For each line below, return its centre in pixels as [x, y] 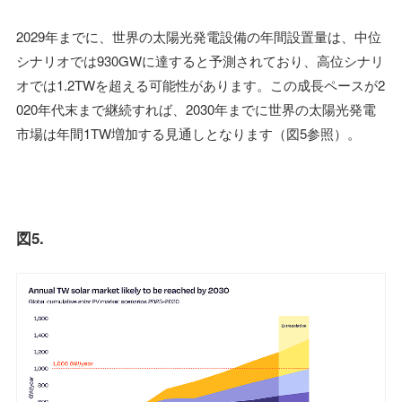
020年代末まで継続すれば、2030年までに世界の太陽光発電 [196, 109]
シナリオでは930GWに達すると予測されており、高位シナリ [200, 60]
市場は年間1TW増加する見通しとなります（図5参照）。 [188, 133]
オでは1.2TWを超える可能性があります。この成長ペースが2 [201, 84]
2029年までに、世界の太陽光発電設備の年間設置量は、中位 [199, 36]
